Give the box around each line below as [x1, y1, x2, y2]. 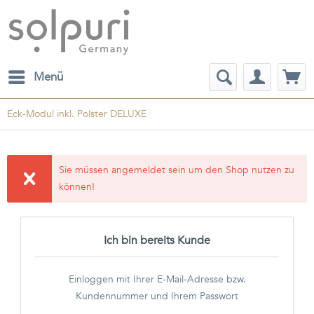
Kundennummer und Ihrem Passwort [76, 289, 238, 303]
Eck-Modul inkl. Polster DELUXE [7, 107, 146, 121]
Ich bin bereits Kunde [104, 233, 210, 248]
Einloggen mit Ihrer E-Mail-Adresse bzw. [68, 273, 246, 286]
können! [59, 180, 95, 193]
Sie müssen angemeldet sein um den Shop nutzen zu [59, 163, 295, 177]
